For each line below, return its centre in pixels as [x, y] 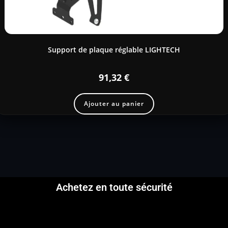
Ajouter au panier [114, 103]
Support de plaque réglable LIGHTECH [114, 49]
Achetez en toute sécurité [114, 188]
